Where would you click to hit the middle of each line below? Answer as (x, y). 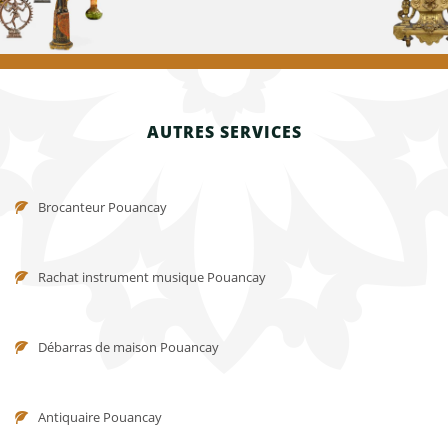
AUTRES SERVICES (224, 131)
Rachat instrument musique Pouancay (152, 277)
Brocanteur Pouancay (102, 207)
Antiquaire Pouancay (100, 417)
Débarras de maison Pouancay (128, 347)
